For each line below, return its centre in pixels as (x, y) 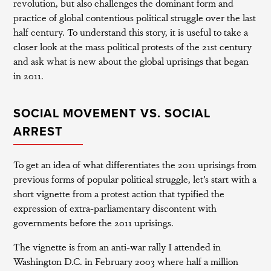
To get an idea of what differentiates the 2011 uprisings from (135, 164)
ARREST (38, 132)
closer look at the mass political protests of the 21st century (133, 46)
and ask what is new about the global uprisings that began (131, 61)
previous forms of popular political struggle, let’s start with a (135, 179)
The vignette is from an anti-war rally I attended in (117, 247)
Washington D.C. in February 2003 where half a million (126, 261)
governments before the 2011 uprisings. (94, 222)
